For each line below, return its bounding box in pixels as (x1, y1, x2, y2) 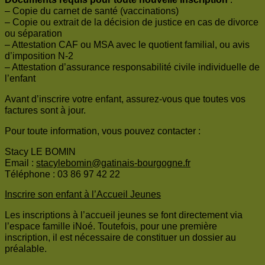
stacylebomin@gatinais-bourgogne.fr (36, 158, 190, 169)
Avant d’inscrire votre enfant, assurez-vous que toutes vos (5, 94, 245, 105)
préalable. (5, 244, 47, 254)
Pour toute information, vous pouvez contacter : (5, 126, 201, 137)
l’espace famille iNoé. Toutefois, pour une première (5, 221, 217, 232)
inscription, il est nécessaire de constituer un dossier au (5, 232, 236, 243)
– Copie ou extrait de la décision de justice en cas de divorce (5, 17, 258, 28)
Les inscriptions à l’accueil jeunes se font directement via (5, 210, 243, 221)
